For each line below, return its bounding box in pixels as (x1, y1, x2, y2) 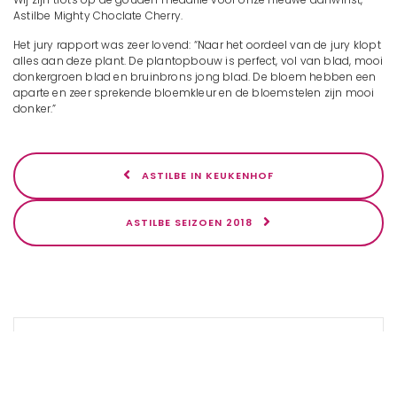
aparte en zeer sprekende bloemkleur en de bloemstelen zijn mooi (13, 84, 375, 100)
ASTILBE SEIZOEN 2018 (126, 214, 256, 230)
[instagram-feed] (151, 370, 246, 385)
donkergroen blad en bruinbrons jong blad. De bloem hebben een (13, 68, 377, 84)
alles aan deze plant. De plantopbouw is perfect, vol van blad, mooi (13, 52, 384, 68)
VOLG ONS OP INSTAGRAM (116, 335, 281, 350)
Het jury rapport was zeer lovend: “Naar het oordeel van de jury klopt (13, 36, 381, 52)
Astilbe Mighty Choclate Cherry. (13, 7, 183, 23)
